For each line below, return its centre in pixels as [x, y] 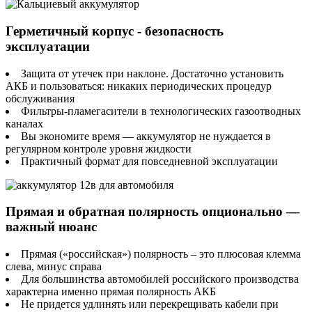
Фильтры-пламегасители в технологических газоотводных [161, 111]
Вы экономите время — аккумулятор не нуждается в [146, 136]
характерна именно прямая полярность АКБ [111, 292]
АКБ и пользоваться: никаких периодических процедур [139, 86]
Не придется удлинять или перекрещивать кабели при [150, 304]
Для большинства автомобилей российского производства [160, 279]
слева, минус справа [54, 267]
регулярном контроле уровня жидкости [99, 148]
